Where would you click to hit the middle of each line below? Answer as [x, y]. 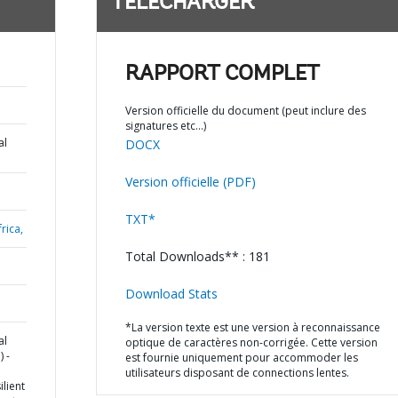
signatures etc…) [165, 126]
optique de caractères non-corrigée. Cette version [251, 342]
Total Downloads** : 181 [197, 256]
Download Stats [171, 294]
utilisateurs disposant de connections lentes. [237, 373]
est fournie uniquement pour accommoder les [241, 358]
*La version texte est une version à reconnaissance [252, 327]
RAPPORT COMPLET [222, 75]
